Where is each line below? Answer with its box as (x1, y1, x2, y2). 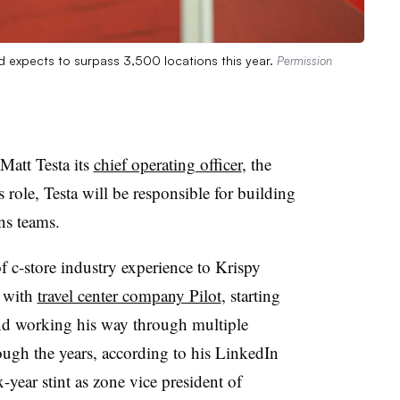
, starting (221, 283, 280, 306)
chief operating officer (93, 152, 242, 175)
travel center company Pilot (37, 283, 221, 306)
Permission (277, 53, 332, 68)
